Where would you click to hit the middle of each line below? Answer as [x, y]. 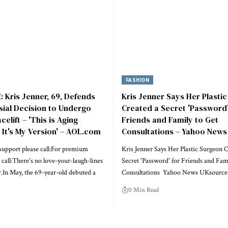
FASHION [137, 80]
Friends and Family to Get [170, 119]
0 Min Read [144, 190]
